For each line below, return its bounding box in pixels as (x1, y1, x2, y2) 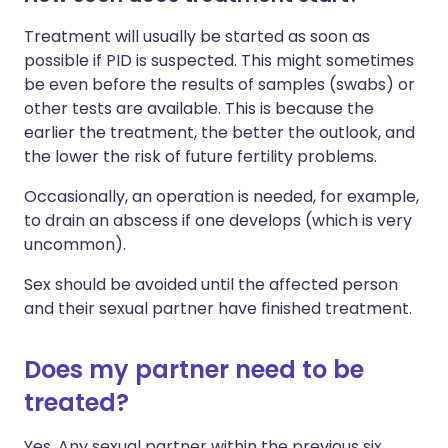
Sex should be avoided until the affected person (24, 273, 398, 296)
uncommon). (24, 233, 126, 256)
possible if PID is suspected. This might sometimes (24, 49, 414, 72)
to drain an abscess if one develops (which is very (24, 209, 412, 232)
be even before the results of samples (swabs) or (24, 73, 415, 96)
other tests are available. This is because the (24, 97, 374, 120)
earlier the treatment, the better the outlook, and (24, 121, 415, 144)
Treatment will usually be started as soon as (24, 25, 370, 48)
